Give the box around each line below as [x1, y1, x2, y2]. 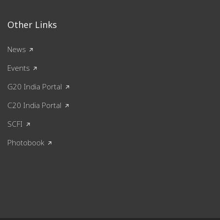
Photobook [7, 137, 44, 147]
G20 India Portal [7, 81, 62, 91]
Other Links [7, 18, 57, 30]
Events [7, 62, 29, 73]
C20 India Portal [7, 100, 61, 110]
